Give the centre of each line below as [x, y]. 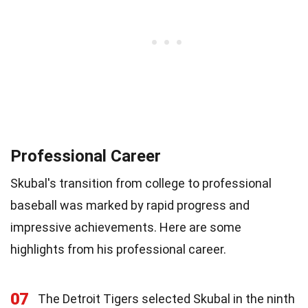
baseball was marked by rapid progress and [130, 205]
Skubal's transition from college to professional [141, 183]
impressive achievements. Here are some [126, 227]
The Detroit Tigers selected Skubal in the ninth [166, 298]
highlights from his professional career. [118, 249]
